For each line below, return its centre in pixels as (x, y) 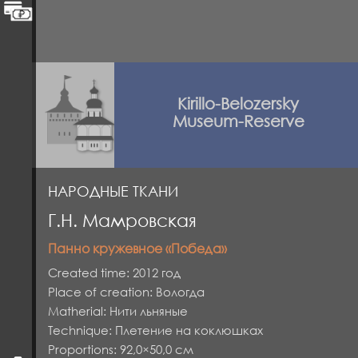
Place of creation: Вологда (126, 292)
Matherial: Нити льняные (118, 311)
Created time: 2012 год (114, 272)
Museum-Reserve (238, 121)
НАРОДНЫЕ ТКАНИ (113, 191)
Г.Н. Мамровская (122, 220)
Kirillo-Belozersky (239, 103)
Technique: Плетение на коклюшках (155, 330)
